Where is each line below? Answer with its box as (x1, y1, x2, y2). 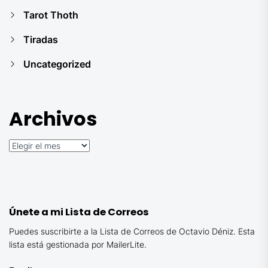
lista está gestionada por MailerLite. (9, 239, 147, 249)
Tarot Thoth (23, 9, 78, 21)
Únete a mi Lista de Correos (9, 205, 149, 219)
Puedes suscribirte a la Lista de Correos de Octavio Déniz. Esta (9, 226, 255, 236)
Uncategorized (23, 58, 91, 70)
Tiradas (23, 33, 58, 45)
